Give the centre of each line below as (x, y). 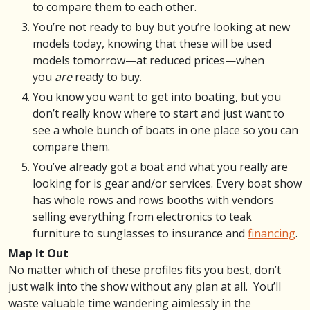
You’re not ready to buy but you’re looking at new (161, 27)
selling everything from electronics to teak (142, 216)
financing (272, 233)
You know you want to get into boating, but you (157, 97)
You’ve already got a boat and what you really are (160, 166)
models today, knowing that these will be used (152, 43)
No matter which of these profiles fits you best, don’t (145, 270)
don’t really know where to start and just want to (158, 113)
